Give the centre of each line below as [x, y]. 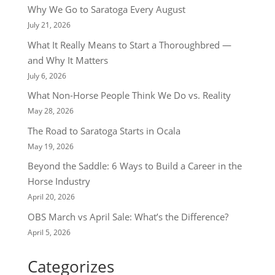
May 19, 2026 [50, 146]
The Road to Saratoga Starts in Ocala [104, 130]
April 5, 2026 [49, 232]
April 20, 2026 [51, 197]
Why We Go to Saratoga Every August [106, 9]
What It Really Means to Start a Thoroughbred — [129, 45]
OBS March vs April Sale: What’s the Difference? [128, 216]
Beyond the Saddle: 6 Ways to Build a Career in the [134, 166]
